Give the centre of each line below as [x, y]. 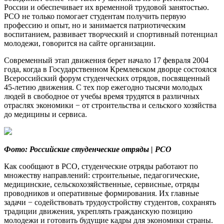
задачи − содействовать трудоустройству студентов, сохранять [110, 202]
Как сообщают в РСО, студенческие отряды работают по [101, 166]
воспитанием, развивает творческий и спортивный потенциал [111, 34]
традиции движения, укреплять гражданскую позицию [98, 211]
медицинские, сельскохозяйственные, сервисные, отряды [102, 184]
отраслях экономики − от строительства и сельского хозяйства [110, 105]
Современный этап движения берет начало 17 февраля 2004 [106, 60]
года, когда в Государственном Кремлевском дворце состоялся [110, 69]
